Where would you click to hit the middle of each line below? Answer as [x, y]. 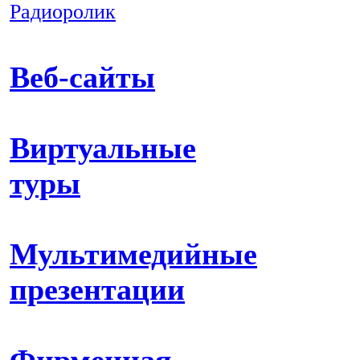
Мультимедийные [133, 254]
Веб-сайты [82, 77]
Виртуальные [103, 148]
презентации [97, 289]
